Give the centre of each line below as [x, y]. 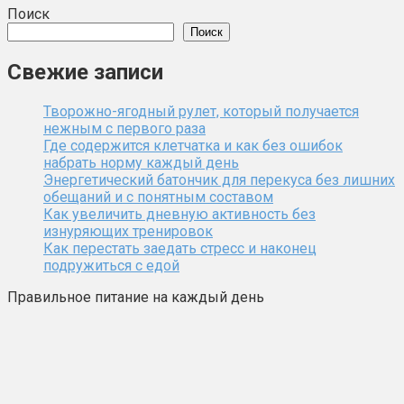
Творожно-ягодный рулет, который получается [201, 111]
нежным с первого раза [124, 128]
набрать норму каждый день [141, 162]
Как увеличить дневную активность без [179, 214]
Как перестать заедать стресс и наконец [180, 248]
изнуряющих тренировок [128, 231]
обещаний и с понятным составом [158, 197]
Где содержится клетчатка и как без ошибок [193, 145]
